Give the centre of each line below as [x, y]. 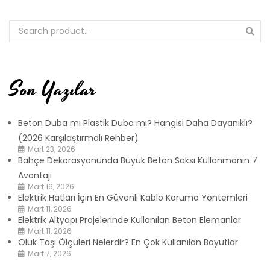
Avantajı [35, 175]
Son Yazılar [53, 89]
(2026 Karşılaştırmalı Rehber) [78, 138]
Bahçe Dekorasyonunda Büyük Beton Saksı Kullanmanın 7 [138, 160]
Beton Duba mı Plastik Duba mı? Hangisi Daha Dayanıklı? [135, 123]
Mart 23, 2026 [52, 149]
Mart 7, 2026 [49, 253]
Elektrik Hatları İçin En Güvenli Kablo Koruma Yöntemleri [133, 197]
